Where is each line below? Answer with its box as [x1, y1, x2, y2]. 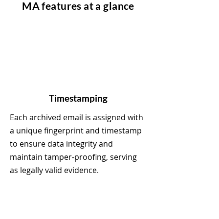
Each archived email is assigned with [10, 112, 143, 123]
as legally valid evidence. [10, 165, 99, 175]
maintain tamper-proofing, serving [10, 152, 137, 162]
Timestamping [49, 92, 108, 104]
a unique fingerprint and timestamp [10, 125, 142, 136]
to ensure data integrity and [10, 138, 113, 149]
